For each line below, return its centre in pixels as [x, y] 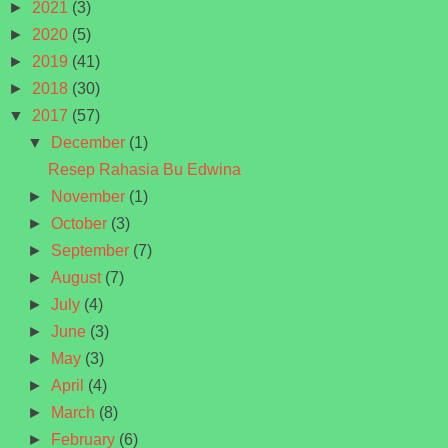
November [90, 196]
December [90, 142]
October [81, 223]
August [78, 277]
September [92, 250]
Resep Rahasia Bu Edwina [144, 169]
